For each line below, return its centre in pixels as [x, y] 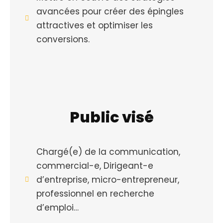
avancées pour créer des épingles [110, 11]
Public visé [111, 117]
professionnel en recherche [95, 194]
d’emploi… [57, 208]
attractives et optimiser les [94, 25]
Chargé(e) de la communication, [108, 152]
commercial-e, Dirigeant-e [95, 166]
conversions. [63, 39]
